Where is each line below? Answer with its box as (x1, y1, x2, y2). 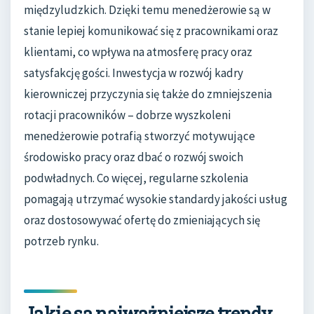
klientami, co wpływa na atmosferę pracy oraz (24, 44, 252, 60)
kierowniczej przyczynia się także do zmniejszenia (24, 86, 272, 102)
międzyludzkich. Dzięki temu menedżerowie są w (24, 2, 271, 18)
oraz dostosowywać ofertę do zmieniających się (24, 212, 260, 228)
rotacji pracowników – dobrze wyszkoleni (24, 107, 231, 123)
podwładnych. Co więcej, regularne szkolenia (24, 170, 248, 186)
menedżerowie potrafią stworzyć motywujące (24, 128, 255, 144)
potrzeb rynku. (24, 233, 99, 250)
